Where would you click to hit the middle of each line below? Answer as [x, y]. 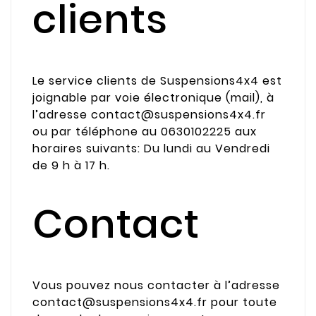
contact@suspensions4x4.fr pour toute [155, 302]
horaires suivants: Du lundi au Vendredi [151, 149]
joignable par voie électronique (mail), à [153, 98]
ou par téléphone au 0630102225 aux [145, 132]
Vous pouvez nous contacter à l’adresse [156, 285]
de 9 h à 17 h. [71, 166]
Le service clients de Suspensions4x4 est [157, 81]
